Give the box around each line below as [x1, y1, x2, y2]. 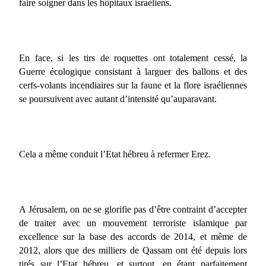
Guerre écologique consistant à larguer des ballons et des [19, 66, 247, 77]
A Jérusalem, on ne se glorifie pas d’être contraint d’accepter [19, 204, 247, 214]
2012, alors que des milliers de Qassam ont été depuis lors [19, 245, 247, 255]
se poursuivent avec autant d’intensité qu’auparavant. [19, 93, 217, 104]
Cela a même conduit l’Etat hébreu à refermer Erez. [19, 148, 211, 159]
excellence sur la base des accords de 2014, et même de [19, 231, 247, 242]
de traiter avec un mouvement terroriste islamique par [19, 217, 247, 228]
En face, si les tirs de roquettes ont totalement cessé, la [19, 52, 247, 63]
